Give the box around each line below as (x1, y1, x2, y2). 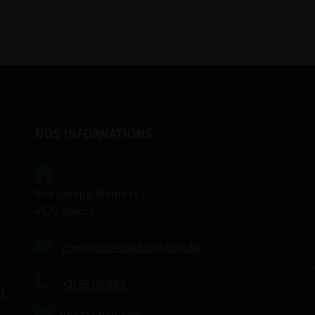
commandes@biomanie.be (61, 241, 202, 255)
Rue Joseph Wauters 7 (34, 188, 147, 201)
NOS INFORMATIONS (34, 127, 152, 142)
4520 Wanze (34, 205, 96, 218)
